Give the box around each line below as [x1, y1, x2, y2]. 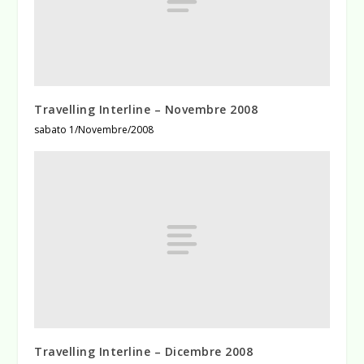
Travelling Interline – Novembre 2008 [34, 101, 258, 117]
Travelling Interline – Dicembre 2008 [34, 343, 253, 359]
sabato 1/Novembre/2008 [34, 122, 154, 136]
